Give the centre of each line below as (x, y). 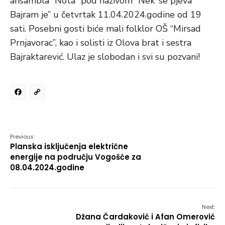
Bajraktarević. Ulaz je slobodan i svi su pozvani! (105, 57)
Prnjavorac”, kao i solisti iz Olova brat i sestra (101, 43)
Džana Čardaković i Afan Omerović (145, 217)
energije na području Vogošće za (76, 157)
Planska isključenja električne (69, 146)
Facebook (63, 95)
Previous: (22, 137)
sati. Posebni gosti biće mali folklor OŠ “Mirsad (105, 29)
